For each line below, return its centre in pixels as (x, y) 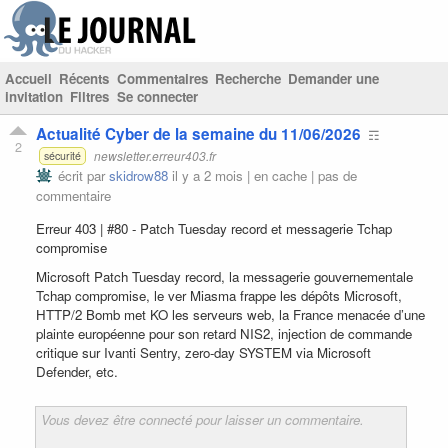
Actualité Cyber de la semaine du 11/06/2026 (198, 133)
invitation (34, 96)
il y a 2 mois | (211, 175)
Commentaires (162, 78)
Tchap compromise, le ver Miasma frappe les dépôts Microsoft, (219, 295)
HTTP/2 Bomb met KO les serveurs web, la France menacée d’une (230, 314)
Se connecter (157, 96)
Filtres (90, 96)
